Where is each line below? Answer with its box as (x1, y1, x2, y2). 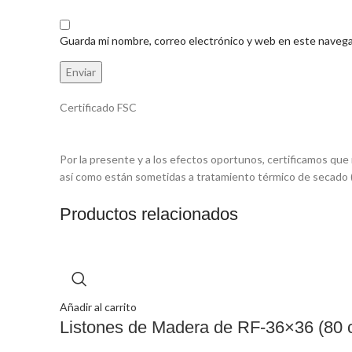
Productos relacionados (60, 204, 238, 224)
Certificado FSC (60, 101, 137, 114)
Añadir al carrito (60, 300, 137, 313)
